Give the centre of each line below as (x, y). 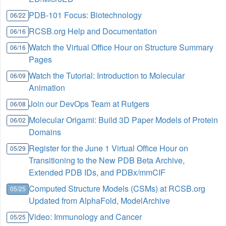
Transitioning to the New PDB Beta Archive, (107, 160)
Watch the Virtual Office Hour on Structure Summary (121, 47)
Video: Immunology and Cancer (86, 217)
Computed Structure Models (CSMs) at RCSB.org (117, 189)
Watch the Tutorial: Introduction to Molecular (107, 76)
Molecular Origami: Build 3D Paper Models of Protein (124, 120)
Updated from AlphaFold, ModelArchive (100, 201)
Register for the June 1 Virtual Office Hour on (109, 148)
